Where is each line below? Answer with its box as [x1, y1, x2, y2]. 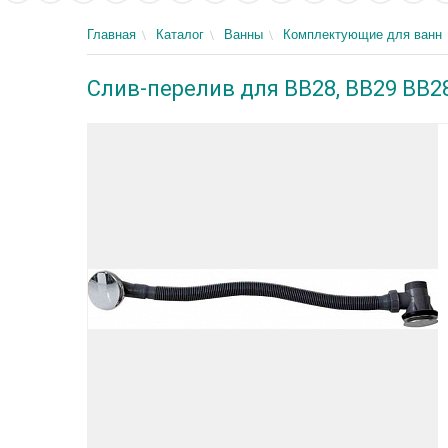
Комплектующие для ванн [283, 27, 442, 42]
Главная [87, 27, 136, 42]
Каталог [156, 27, 204, 42]
